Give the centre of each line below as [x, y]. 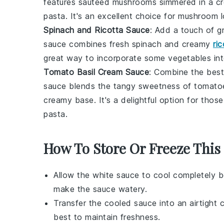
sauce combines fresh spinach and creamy [128, 44]
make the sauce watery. [100, 189]
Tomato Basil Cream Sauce [96, 72]
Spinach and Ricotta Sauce [97, 30]
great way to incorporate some [106, 58]
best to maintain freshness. [107, 217]
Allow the [73, 175]
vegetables [189, 58]
